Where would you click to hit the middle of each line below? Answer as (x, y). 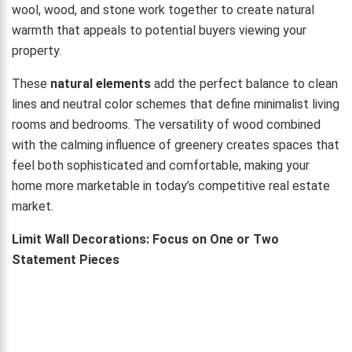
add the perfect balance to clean (244, 84)
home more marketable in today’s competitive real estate (171, 186)
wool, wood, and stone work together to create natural (163, 10)
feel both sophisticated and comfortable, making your (161, 166)
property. (37, 51)
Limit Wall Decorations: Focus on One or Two (145, 240)
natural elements (101, 84)
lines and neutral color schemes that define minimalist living (176, 104)
